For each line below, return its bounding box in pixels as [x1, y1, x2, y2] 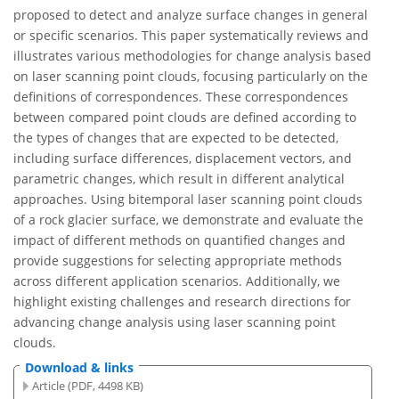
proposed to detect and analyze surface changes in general [13, 6, 368, 24]
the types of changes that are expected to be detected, [13, 129, 338, 147]
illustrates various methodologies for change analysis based [13, 47, 371, 65]
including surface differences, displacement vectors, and [13, 150, 352, 167]
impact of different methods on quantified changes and [13, 232, 346, 249]
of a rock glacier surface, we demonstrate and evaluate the [13, 211, 363, 229]
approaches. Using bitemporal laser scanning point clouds [13, 191, 362, 208]
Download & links [25, 359, 134, 377]
